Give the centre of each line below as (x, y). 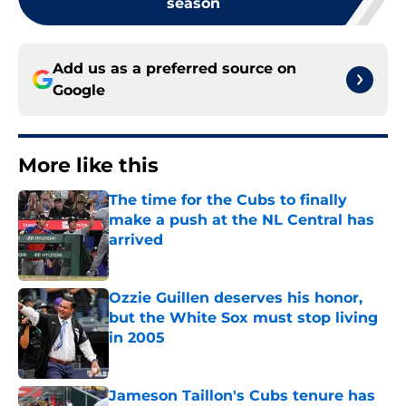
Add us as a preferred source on (174, 69)
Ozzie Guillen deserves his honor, (236, 298)
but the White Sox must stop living (243, 318)
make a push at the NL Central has (242, 220)
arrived (136, 240)
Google (79, 91)
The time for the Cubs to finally (228, 200)
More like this (88, 166)
